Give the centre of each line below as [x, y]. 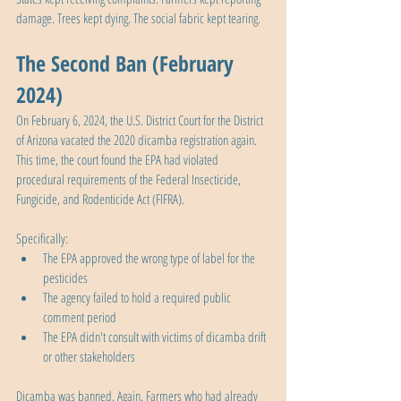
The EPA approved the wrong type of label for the [150, 258]
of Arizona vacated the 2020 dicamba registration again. [138, 140]
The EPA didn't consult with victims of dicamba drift [156, 337]
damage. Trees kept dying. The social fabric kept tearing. [138, 18]
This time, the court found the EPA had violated [119, 160]
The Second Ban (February [128, 64]
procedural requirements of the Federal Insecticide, [130, 179]
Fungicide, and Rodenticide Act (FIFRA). [102, 199]
